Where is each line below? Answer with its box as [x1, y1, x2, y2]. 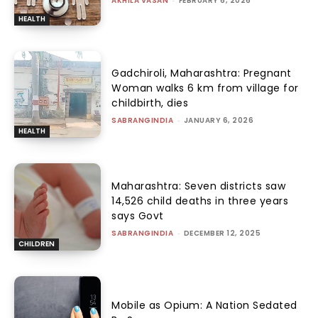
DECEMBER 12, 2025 [183, 227, 261, 238]
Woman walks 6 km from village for [111, 81, 299, 96]
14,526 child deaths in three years [111, 193, 289, 208]
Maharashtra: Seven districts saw [111, 178, 286, 193]
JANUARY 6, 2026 [183, 115, 254, 126]
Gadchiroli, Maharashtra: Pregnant [111, 66, 292, 81]
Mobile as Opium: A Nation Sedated [111, 298, 297, 313]
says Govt [111, 208, 164, 223]
